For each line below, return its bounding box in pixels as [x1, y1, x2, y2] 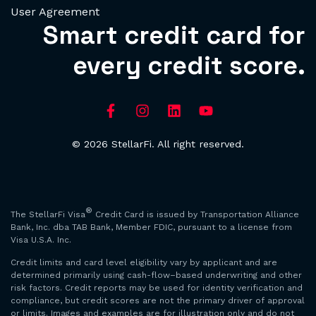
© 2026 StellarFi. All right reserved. [72, 138, 244, 150]
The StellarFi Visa [11, 209, 85, 219]
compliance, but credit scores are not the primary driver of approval [11, 296, 305, 306]
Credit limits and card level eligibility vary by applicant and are [11, 257, 277, 268]
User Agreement [11, 4, 99, 18]
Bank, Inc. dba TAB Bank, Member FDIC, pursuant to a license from [11, 221, 292, 232]
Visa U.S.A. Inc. [11, 234, 71, 245]
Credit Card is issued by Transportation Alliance [92, 209, 299, 219]
